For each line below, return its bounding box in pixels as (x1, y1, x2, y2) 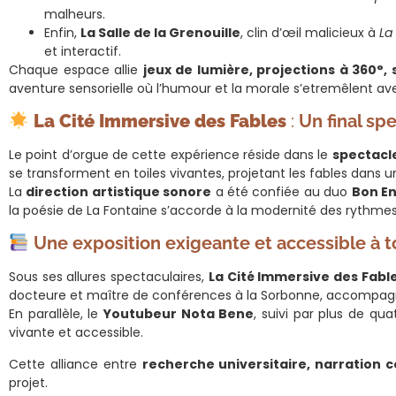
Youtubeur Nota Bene (103, 305, 255, 324)
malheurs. (44, 4, 105, 23)
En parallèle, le (9, 305, 104, 324)
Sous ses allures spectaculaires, (9, 268, 209, 286)
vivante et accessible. (9, 324, 143, 342)
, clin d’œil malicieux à (240, 23, 380, 42)
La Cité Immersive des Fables (33, 110, 286, 132)
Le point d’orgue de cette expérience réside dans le (9, 145, 332, 164)
